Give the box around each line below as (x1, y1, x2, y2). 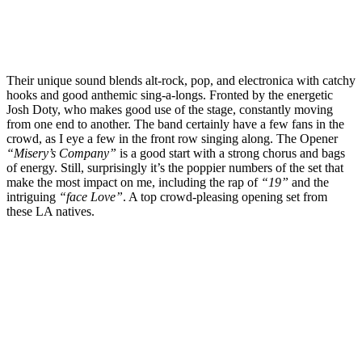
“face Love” (59, 189, 123, 204)
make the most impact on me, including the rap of (6, 175, 261, 189)
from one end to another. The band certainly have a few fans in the (6, 116, 344, 131)
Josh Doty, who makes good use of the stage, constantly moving (6, 102, 333, 116)
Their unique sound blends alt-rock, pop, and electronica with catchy (6, 73, 356, 87)
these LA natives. (6, 204, 95, 218)
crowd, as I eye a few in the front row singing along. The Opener (6, 131, 338, 145)
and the (288, 175, 329, 189)
